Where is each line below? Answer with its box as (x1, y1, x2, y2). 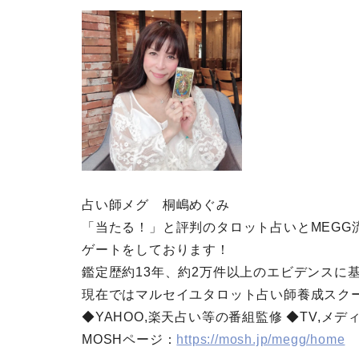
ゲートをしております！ (82, 242, 230, 256)
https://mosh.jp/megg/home (176, 332, 345, 346)
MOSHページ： (82, 332, 177, 346)
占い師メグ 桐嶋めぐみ (82, 197, 230, 212)
